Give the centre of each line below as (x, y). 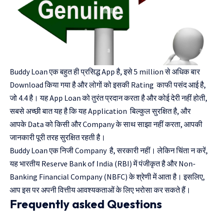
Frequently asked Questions (86, 204)
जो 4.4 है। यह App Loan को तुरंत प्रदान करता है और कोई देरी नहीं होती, (109, 98)
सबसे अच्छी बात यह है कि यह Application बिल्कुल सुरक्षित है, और (100, 111)
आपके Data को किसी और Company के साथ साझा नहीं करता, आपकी (106, 124)
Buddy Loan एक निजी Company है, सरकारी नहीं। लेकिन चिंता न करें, (109, 150)
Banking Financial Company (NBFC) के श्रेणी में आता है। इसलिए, (107, 176)
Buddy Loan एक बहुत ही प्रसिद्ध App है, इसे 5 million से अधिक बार (105, 71)
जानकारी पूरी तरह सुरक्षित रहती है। (58, 137)
